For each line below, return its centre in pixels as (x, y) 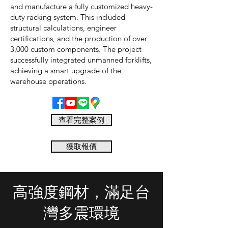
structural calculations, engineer (63, 28)
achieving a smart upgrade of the (66, 70)
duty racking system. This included (68, 17)
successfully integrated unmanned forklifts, (81, 60)
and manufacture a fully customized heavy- (81, 6)
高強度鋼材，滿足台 (81, 193)
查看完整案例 (81, 120)
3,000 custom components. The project (76, 49)
